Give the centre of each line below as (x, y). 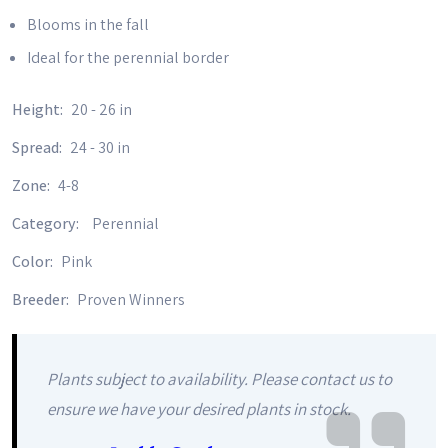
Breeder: (42, 299)
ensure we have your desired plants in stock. (199, 409)
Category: (47, 223)
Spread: (38, 147)
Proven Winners (131, 299)
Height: (39, 109)
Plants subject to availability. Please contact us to (219, 379)
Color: (34, 261)
